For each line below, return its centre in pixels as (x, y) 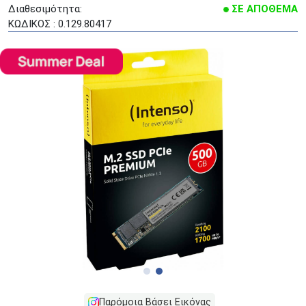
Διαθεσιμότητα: (45, 9)
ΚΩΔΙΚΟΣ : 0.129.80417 (60, 24)
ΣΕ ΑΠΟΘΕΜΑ (265, 9)
